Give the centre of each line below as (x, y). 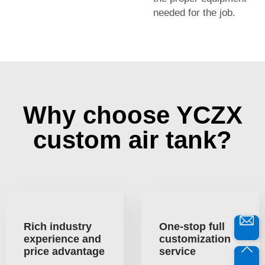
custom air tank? (132, 140)
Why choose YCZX (132, 115)
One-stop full (192, 226)
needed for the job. (194, 12)
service (177, 251)
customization (195, 239)
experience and (62, 239)
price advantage (64, 251)
